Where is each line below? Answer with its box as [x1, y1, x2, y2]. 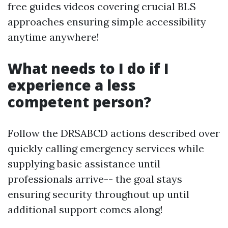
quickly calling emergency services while [8, 142, 204, 155]
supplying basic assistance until [8, 157, 160, 170]
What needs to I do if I [8, 59, 169, 78]
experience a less [8, 75, 136, 95]
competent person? [8, 92, 151, 111]
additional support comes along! [8, 203, 163, 216]
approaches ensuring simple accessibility [8, 15, 206, 28]
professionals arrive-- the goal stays [8, 173, 182, 185]
